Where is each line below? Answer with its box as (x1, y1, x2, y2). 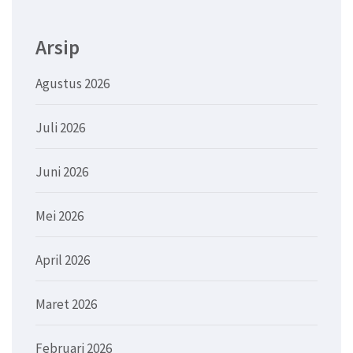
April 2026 (35, 251, 90, 269)
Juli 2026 (35, 119, 85, 137)
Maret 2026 (35, 295, 97, 314)
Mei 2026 (35, 207, 84, 225)
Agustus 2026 (35, 75, 110, 93)
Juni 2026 (35, 163, 88, 181)
